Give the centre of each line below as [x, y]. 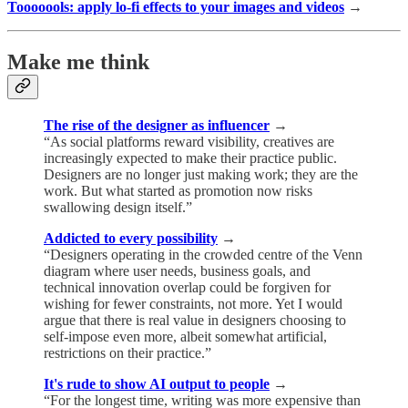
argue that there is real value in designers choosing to [195, 320]
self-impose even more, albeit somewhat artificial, [185, 336]
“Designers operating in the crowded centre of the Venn [203, 254]
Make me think [78, 61]
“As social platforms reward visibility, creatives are [189, 141]
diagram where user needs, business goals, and [177, 270]
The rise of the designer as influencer [157, 125]
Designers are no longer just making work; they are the [201, 174]
